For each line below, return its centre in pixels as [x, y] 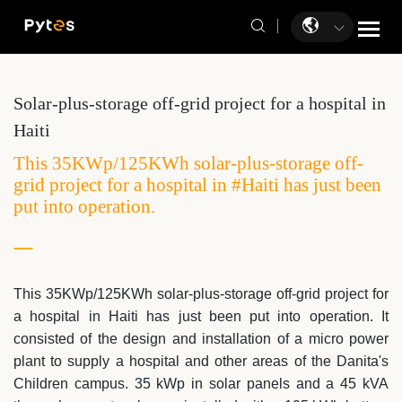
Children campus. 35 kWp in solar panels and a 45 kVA [201, 384]
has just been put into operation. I [262, 316]
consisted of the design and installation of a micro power [201, 339]
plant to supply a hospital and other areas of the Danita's [201, 361]
